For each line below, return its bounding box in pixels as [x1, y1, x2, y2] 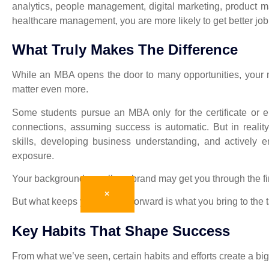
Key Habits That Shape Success [12, 222, 230, 239]
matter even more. [12, 84, 88, 95]
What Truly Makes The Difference [12, 41, 238, 58]
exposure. [12, 150, 54, 161]
